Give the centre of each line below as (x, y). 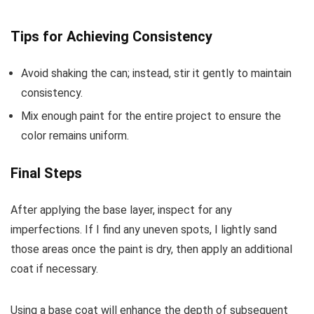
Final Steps (46, 173)
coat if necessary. (54, 269)
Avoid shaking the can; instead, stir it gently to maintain (156, 74)
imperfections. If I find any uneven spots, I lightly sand (144, 230)
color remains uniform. (75, 136)
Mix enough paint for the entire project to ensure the (151, 116)
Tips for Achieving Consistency (111, 37)
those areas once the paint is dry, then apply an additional (151, 250)
